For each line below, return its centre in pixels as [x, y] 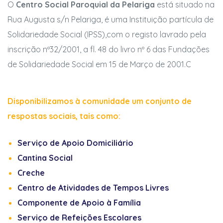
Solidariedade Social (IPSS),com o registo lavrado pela [107, 34]
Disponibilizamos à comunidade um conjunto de [100, 101]
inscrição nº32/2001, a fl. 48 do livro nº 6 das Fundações [109, 49]
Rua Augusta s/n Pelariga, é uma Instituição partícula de [111, 19]
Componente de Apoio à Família [79, 202]
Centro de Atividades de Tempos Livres [93, 187]
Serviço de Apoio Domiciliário [75, 143]
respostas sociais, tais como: [64, 116]
